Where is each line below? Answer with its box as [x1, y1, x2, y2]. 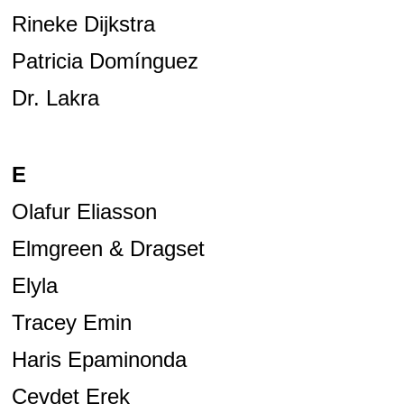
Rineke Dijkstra [11, 12, 155, 37]
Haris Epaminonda [11, 347, 187, 372]
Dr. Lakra [11, 86, 99, 111]
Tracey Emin [11, 310, 132, 335]
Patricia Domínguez [11, 49, 198, 74]
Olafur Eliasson [11, 199, 157, 225]
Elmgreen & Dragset [11, 236, 205, 262]
